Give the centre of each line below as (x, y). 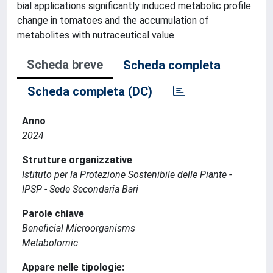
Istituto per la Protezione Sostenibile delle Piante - (127, 175)
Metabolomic (50, 243)
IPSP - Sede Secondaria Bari (80, 189)
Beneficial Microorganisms (79, 228)
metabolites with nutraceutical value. (97, 35)
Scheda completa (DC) (90, 91)
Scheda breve (65, 65)
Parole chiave (53, 214)
